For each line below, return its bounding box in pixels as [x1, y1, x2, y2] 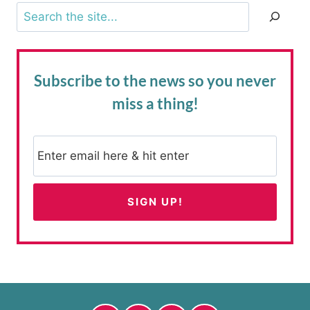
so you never [185, 71, 276, 91]
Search [16, 3, 55, 18]
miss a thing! [111, 94, 199, 113]
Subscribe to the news [34, 71, 185, 91]
